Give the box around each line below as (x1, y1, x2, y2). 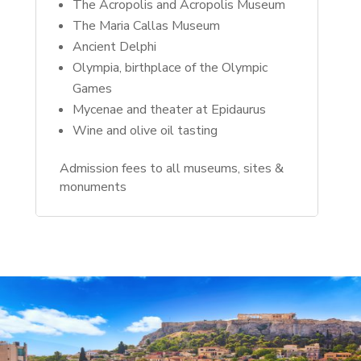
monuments (59, 178, 130, 197)
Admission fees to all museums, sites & (59, 160, 284, 178)
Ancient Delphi (72, 38, 156, 56)
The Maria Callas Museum (72, 17, 220, 35)
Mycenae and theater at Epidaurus (72, 101, 269, 119)
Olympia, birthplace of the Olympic (72, 59, 268, 77)
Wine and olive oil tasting (72, 122, 218, 140)
